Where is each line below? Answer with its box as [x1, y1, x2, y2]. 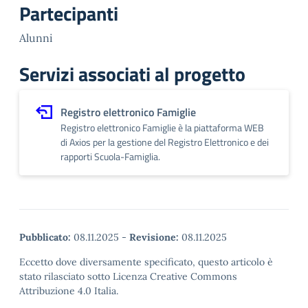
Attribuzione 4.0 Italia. [19, 285, 118, 297]
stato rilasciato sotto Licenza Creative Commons [19, 270, 237, 283]
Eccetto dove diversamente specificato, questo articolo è [19, 256, 273, 268]
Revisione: [129, 231, 179, 243]
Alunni [19, 31, 53, 45]
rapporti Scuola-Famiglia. [60, 149, 160, 164]
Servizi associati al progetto [19, 59, 245, 89]
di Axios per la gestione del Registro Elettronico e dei [60, 135, 269, 149]
